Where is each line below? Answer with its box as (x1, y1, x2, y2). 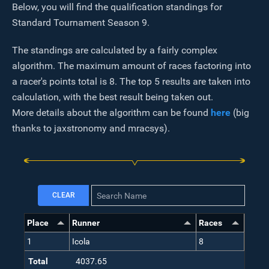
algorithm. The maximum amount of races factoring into (12, 60, 251, 71)
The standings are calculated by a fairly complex (12, 44, 217, 56)
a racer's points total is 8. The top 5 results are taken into (12, 76, 250, 87)
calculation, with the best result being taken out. (12, 91, 213, 103)
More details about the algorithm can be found (12, 107, 211, 118)
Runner (72, 218, 100, 228)
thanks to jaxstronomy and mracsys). (12, 122, 170, 134)
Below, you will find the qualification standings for (12, 1, 222, 13)
